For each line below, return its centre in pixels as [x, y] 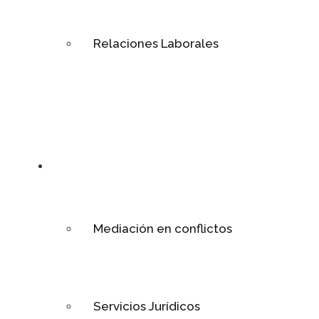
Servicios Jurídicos [147, 307]
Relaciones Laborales [156, 44]
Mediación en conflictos [163, 229]
